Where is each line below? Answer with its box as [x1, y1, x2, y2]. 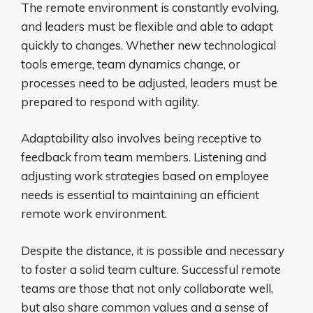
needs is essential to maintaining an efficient [21, 187, 259, 203]
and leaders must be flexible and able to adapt [21, 18, 273, 34]
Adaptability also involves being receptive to [21, 131, 261, 146]
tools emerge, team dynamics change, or [21, 56, 240, 71]
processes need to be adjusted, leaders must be [21, 75, 277, 90]
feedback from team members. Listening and [21, 150, 266, 165]
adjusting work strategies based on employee [21, 168, 269, 184]
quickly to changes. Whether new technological [21, 37, 276, 52]
